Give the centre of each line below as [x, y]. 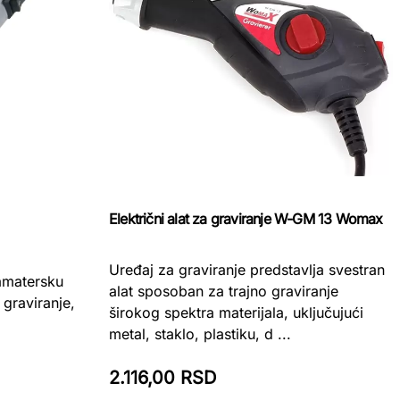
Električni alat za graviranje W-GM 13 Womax [246, 219]
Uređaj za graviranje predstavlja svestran [247, 270]
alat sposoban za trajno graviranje [224, 292]
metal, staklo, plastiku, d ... [200, 334]
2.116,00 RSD [162, 378]
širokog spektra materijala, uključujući [236, 313]
